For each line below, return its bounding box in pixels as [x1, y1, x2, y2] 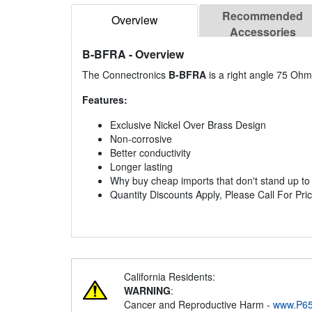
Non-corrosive [110, 132, 172, 146]
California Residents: [124, 270, 215, 284]
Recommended [222, 8, 303, 24]
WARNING [124, 283, 171, 298]
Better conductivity [110, 146, 191, 160]
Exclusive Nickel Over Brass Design [110, 118, 266, 132]
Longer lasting [110, 159, 173, 174]
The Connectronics [82, 68, 169, 82]
